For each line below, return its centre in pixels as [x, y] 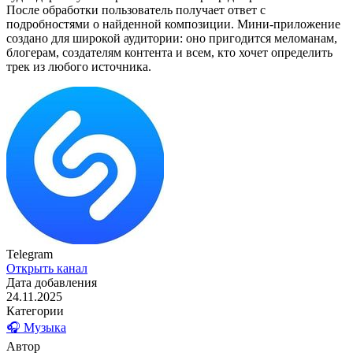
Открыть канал [47, 269]
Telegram [30, 255]
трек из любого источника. [79, 67]
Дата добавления [52, 283]
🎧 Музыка [36, 328]
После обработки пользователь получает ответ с [136, 10]
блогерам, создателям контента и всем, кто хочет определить [169, 53]
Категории [35, 311]
